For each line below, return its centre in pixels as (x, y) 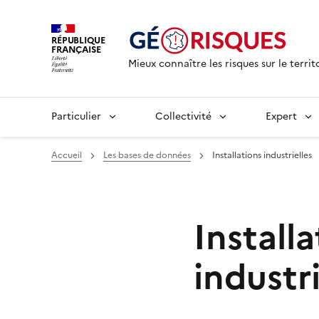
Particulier (76, 116)
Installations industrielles (262, 155)
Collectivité (183, 116)
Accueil (67, 155)
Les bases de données (147, 155)
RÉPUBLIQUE (78, 40)
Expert (281, 116)
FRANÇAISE (76, 49)
